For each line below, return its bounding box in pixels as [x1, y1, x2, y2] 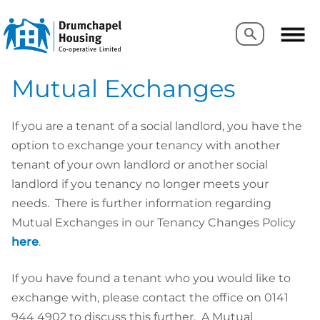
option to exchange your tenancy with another [11, 138, 280, 152]
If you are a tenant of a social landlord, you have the [11, 119, 302, 133]
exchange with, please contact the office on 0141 [11, 290, 289, 304]
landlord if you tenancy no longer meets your [11, 176, 269, 191]
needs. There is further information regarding [11, 196, 271, 210]
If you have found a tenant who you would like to [11, 271, 291, 285]
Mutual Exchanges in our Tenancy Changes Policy [11, 215, 296, 229]
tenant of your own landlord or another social [11, 157, 268, 171]
